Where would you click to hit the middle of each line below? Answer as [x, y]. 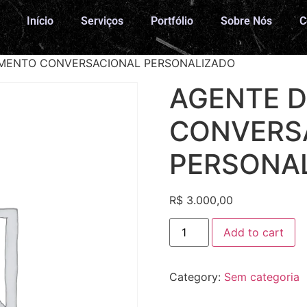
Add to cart [253, 233]
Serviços [102, 21]
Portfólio [172, 21]
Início [40, 21]
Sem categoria [261, 277]
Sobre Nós [247, 21]
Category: [196, 277]
